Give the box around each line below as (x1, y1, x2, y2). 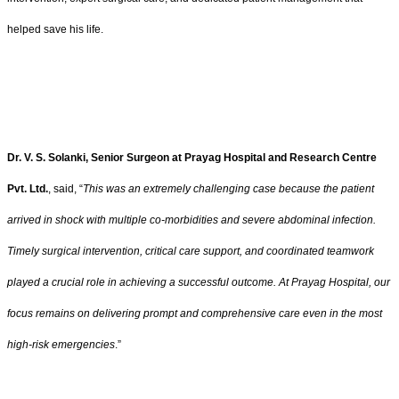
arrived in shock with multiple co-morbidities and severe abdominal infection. (7, 213, 376, 226)
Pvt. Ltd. (7, 182, 48, 195)
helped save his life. (7, 23, 103, 37)
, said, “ (48, 182, 83, 195)
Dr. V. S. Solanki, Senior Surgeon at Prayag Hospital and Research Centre (7, 151, 377, 164)
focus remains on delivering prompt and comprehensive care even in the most (7, 306, 382, 320)
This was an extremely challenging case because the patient (83, 182, 374, 195)
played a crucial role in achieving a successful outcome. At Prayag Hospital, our (7, 275, 390, 289)
